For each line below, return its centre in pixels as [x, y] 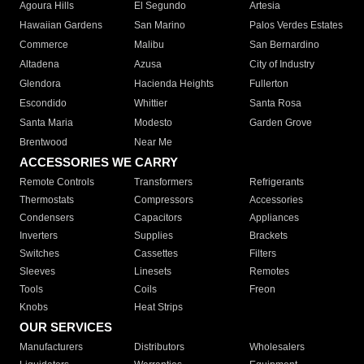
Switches [39, 254]
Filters [262, 254]
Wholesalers [277, 347]
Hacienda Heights [174, 84]
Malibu [149, 45]
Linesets [153, 272]
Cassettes [156, 254]
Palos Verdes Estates [296, 26]
